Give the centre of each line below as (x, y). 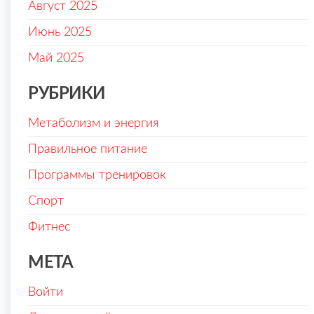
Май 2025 (56, 59)
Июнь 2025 (60, 33)
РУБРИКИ (67, 94)
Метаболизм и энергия (94, 124)
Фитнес (49, 227)
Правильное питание (88, 150)
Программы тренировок (97, 176)
